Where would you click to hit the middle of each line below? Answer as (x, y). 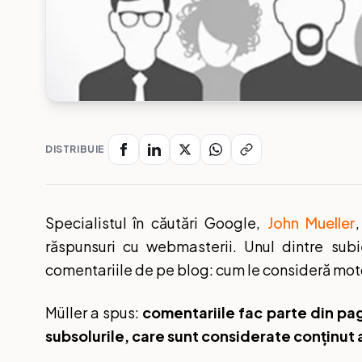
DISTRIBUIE (75, 149)
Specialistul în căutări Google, (156, 222)
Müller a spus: (94, 312)
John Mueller (311, 222)
